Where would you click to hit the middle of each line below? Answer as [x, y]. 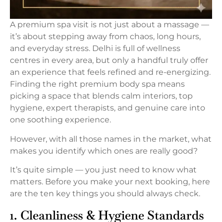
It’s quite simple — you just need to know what [103, 170]
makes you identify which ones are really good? [104, 151]
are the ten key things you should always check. [105, 194]
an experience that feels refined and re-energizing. [110, 72]
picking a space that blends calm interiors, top [101, 96]
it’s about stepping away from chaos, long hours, [105, 37]
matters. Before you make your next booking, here [110, 182]
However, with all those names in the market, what [111, 139]
